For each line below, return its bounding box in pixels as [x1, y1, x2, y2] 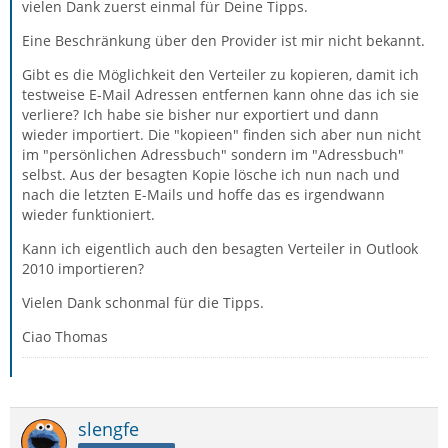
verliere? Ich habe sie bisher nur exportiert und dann [22, 105, 379, 124]
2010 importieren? [22, 259, 144, 278]
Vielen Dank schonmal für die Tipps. [22, 293, 264, 312]
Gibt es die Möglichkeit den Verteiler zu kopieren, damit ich [22, 65, 419, 84]
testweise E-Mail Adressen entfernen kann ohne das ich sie [22, 85, 419, 104]
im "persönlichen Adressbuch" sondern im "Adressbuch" [22, 145, 404, 164]
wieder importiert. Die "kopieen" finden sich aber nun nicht [22, 125, 421, 144]
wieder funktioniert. [22, 205, 155, 224]
